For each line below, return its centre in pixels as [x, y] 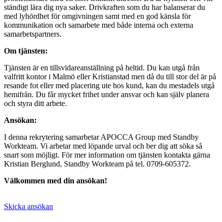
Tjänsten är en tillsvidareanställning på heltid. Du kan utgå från [102, 68]
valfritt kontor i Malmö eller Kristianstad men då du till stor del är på [110, 77]
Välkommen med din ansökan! [55, 181]
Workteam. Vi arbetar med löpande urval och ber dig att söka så [103, 146]
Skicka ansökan [28, 207]
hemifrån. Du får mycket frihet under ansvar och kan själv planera [107, 95]
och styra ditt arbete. [35, 104]
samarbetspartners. [33, 34]
